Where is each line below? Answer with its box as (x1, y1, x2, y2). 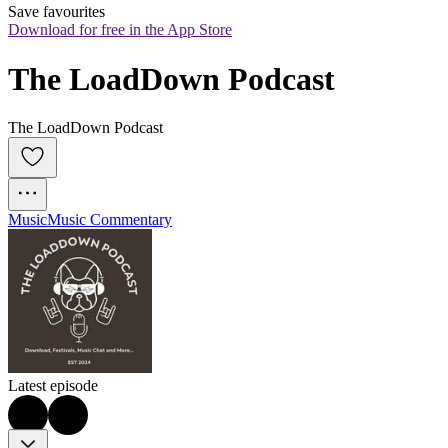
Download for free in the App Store (8, 21, 232, 39)
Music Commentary (47, 211, 172, 229)
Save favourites (8, 3, 105, 21)
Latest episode (8, 377, 98, 395)
